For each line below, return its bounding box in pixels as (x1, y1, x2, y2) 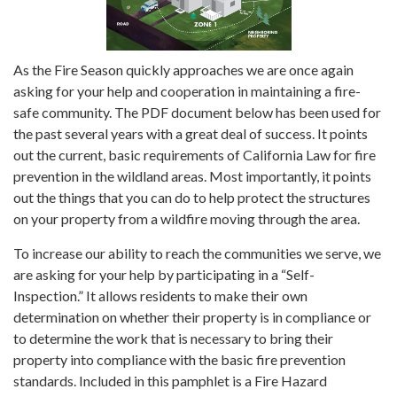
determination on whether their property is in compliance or (13, 308, 371, 326)
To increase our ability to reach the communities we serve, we (13, 245, 381, 262)
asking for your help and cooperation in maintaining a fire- (13, 82, 361, 100)
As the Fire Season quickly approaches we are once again (13, 61, 354, 79)
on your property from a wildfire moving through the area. (13, 210, 360, 228)
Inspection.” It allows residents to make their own (13, 287, 307, 305)
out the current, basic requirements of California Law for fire (13, 146, 376, 164)
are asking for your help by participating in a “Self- (13, 266, 315, 284)
